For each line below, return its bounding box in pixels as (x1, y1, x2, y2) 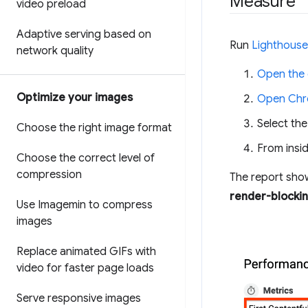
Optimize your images (16, 91, 133, 104)
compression (16, 168, 82, 181)
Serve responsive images (16, 291, 141, 305)
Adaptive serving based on (16, 27, 151, 41)
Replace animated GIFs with (16, 245, 156, 258)
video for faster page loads (16, 261, 154, 275)
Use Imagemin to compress (16, 198, 153, 212)
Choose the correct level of (16, 151, 155, 165)
